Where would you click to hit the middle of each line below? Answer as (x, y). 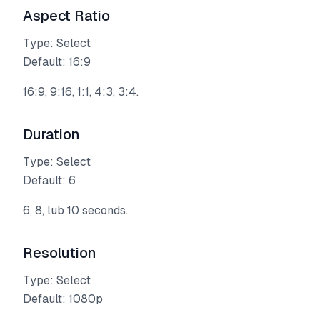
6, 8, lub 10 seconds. (75, 210)
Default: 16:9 (57, 62)
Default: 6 (49, 180)
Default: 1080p (63, 299)
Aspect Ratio (66, 16)
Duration (51, 134)
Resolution (60, 253)
